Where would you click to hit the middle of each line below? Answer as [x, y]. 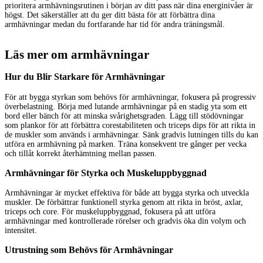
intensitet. [21, 231]
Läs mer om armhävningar [77, 55]
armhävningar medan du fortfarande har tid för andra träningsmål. [115, 25]
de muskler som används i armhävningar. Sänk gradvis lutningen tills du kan [131, 134]
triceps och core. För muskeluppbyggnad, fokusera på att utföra [110, 212]
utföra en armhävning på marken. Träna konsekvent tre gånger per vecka [126, 144]
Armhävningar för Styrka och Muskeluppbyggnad [106, 173]
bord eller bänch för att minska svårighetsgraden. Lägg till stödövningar [124, 116]
